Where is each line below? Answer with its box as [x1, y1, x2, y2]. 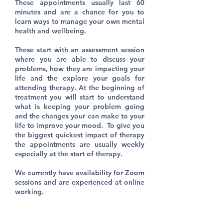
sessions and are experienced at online [15, 178, 144, 187]
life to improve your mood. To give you [15, 121, 144, 130]
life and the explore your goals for [15, 74, 144, 83]
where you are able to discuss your [15, 55, 144, 64]
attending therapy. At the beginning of [15, 83, 144, 92]
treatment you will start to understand [15, 93, 144, 102]
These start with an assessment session [15, 45, 144, 54]
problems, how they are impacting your [15, 64, 144, 73]
